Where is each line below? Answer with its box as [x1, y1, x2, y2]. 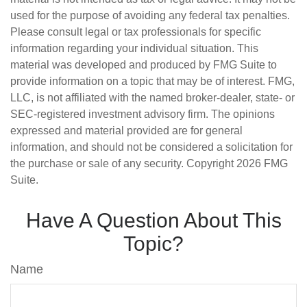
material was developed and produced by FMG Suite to [10, 59, 277, 71]
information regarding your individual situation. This [10, 42, 258, 54]
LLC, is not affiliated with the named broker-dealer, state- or [10, 92, 295, 103]
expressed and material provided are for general [10, 125, 243, 136]
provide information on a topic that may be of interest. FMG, [10, 75, 295, 87]
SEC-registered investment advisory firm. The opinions [10, 108, 275, 120]
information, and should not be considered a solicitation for [10, 141, 293, 153]
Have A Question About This [25, 209, 282, 232]
